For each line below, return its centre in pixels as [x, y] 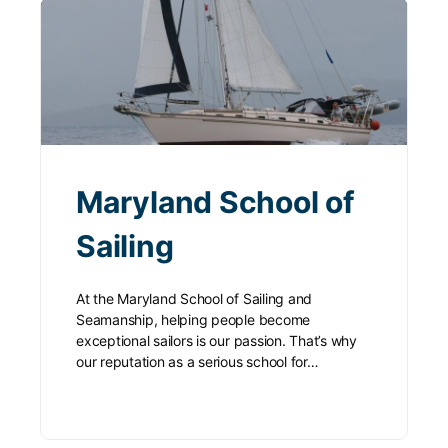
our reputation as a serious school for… [197, 361]
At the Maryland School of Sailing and [194, 298]
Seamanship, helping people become [193, 319]
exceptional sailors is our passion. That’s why [216, 340]
